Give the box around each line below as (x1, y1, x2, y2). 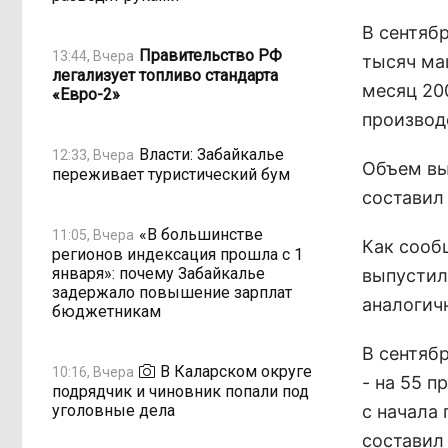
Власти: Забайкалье (139, 144, 284, 164)
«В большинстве (139, 224, 263, 244)
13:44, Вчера (52, 47, 134, 64)
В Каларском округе (160, 361, 312, 381)
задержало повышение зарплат (52, 283, 292, 302)
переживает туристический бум (52, 165, 290, 184)
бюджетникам (52, 302, 161, 321)
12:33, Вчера (52, 146, 134, 163)
